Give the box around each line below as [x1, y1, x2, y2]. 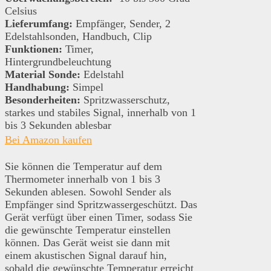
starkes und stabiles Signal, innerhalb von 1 [5, 106, 196, 119]
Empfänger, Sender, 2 [73, 18, 171, 30]
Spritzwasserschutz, [80, 94, 170, 106]
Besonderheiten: [5, 94, 80, 106]
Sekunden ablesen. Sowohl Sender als [5, 186, 171, 198]
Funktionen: [5, 43, 62, 56]
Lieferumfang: [5, 18, 73, 30]
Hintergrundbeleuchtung [5, 56, 111, 68]
